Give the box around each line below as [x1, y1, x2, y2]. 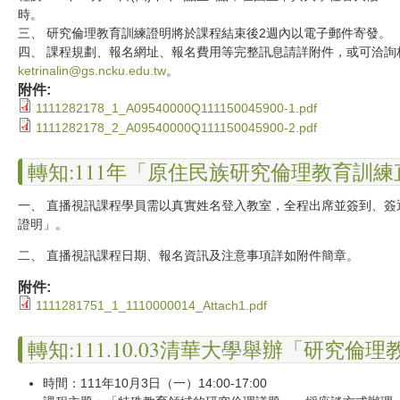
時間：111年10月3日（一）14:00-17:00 [43, 375, 267, 390]
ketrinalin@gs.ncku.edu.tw [18, 62, 166, 78]
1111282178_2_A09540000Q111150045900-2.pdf [36, 120, 317, 135]
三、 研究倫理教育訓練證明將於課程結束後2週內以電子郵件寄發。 [18, 25, 395, 40]
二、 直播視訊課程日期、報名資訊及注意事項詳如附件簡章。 [18, 247, 359, 262]
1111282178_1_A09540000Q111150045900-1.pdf [36, 100, 317, 115]
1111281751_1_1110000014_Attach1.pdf [36, 297, 267, 312]
